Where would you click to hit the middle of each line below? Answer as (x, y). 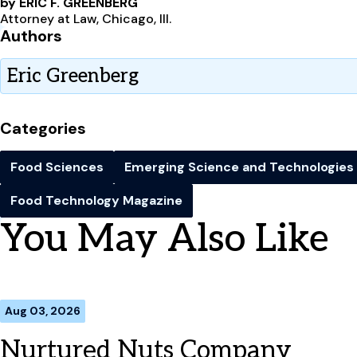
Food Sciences (57, 167)
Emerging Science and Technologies (239, 167)
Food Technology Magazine (96, 200)
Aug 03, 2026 (43, 310)
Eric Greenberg (73, 76)
